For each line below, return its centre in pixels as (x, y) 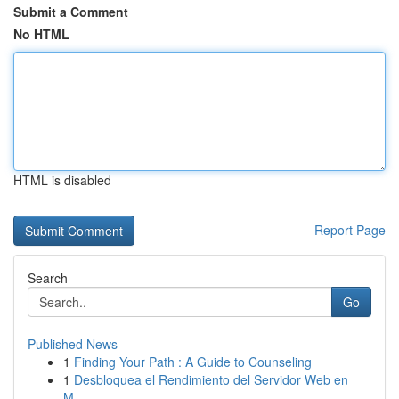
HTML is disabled (62, 180)
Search (48, 278)
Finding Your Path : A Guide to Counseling (193, 362)
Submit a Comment (71, 12)
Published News (73, 344)
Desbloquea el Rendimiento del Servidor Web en (211, 379)
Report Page (350, 230)
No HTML (41, 34)
